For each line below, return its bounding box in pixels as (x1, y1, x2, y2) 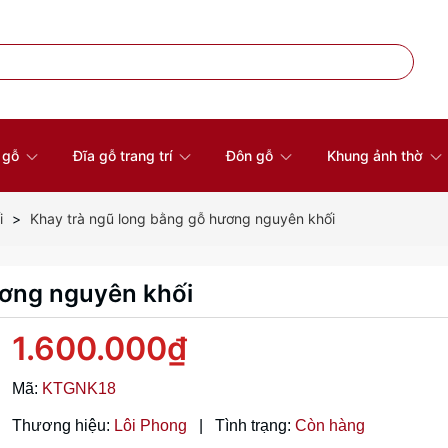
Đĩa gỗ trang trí (72, 147, 176, 164)
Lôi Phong (113, 417, 191, 434)
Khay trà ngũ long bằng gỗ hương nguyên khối (29, 210, 335, 227)
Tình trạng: (214, 417, 291, 434)
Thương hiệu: (11, 417, 110, 434)
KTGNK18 (41, 380, 116, 397)
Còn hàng (294, 417, 365, 434)
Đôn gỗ (225, 147, 277, 164)
